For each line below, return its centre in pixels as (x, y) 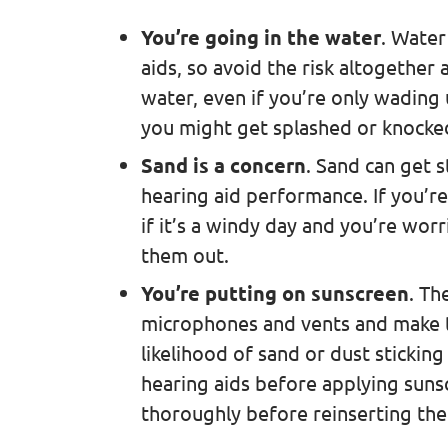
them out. (184, 254)
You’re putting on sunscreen (274, 292)
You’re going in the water (260, 36)
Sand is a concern (223, 164)
